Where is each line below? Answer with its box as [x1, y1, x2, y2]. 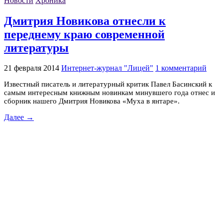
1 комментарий [155, 64, 207, 73]
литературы [4, 41, 69, 54]
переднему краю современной [4, 27, 165, 41]
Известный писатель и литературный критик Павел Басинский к [4, 80, 212, 89]
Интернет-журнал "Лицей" [61, 64, 153, 73]
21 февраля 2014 [4, 64, 59, 73]
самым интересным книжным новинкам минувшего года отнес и [4, 89, 215, 97]
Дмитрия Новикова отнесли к [4, 14, 166, 27]
